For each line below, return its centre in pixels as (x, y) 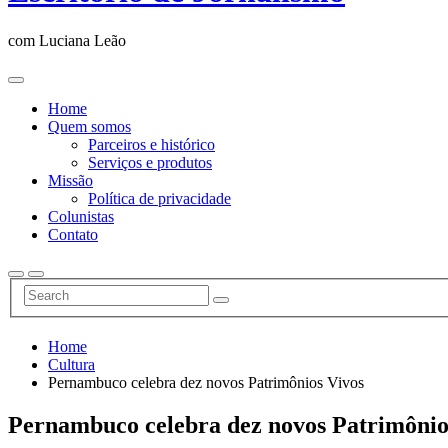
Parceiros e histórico (151, 144)
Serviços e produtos (150, 162)
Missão (70, 180)
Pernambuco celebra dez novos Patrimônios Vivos (206, 383)
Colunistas (81, 216)
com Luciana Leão (67, 40)
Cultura (71, 365)
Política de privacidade (159, 198)
